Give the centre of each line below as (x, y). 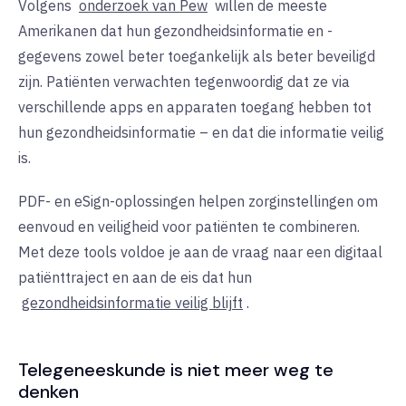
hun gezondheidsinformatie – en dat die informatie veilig (201, 132)
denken (48, 391)
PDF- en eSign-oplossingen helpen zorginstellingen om (198, 201)
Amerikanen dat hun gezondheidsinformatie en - (175, 30)
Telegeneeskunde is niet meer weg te (176, 369)
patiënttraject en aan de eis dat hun (135, 277)
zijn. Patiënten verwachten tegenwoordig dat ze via (184, 81)
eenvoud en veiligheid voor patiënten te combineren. (189, 226)
